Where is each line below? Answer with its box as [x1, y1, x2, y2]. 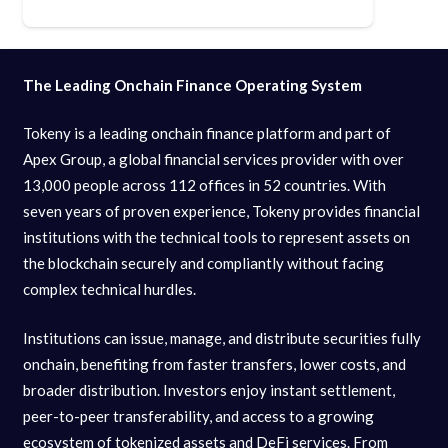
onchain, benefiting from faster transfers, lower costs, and [22, 354, 406, 373]
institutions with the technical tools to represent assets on [22, 228, 410, 247]
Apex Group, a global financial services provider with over [22, 150, 404, 169]
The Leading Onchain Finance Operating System [22, 75, 365, 94]
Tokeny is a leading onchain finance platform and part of [22, 124, 391, 143]
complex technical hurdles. [22, 280, 196, 299]
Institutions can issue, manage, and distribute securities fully [22, 328, 421, 347]
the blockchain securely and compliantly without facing [22, 254, 384, 273]
